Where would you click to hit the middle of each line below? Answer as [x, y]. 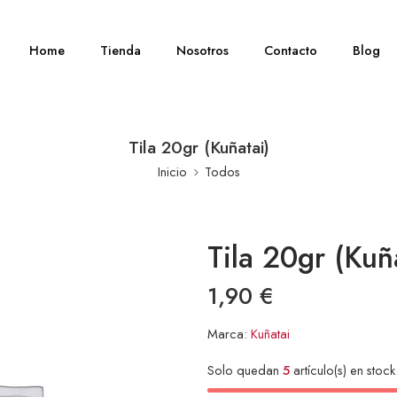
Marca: [227, 334]
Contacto [291, 50]
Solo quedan [245, 370]
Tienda [121, 50]
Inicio [172, 171]
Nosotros [203, 50]
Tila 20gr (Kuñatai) [198, 147]
